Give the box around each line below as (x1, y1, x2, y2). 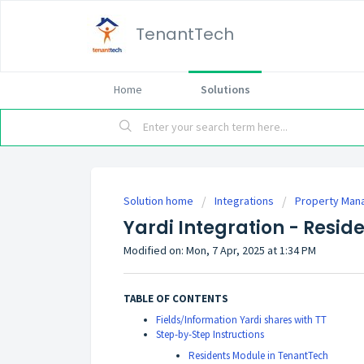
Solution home (123, 193, 196, 208)
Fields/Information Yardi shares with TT (156, 312, 327, 327)
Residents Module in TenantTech (188, 348, 328, 362)
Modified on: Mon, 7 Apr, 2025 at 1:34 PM (123, 243, 316, 258)
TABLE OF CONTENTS (123, 291, 228, 305)
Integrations (214, 193, 274, 208)
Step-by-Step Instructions (156, 327, 264, 341)
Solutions (200, 82, 250, 97)
